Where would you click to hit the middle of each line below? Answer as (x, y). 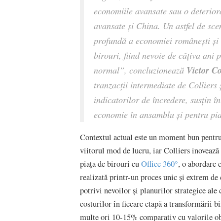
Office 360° (159, 164)
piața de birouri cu (110, 164)
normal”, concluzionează (140, 70)
